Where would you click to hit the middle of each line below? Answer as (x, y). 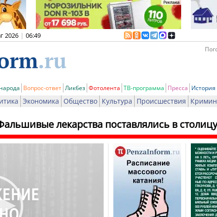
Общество (80, 101)
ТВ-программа (144, 88)
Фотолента (104, 88)
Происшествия (161, 101)
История (203, 88)
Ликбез (75, 88)
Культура (117, 101)
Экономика (41, 101)
